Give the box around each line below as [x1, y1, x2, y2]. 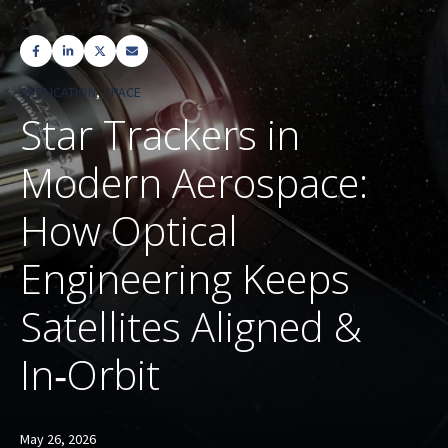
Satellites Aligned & [20, 299, 362, 354]
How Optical [20, 203, 238, 258]
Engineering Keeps [20, 251, 350, 306]
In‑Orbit [20, 347, 160, 402]
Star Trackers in [20, 107, 300, 162]
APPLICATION [20, 83, 96, 101]
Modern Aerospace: [20, 155, 368, 210]
